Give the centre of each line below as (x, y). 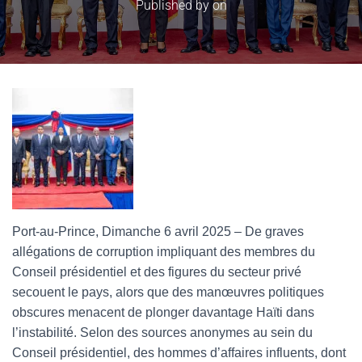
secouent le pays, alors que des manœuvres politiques (168, 292)
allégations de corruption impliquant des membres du (164, 251)
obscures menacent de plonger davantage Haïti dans (163, 312)
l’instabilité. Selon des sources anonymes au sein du (162, 332)
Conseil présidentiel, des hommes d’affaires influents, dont (179, 352)
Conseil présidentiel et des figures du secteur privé (157, 271)
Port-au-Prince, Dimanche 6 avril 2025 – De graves (158, 231)
